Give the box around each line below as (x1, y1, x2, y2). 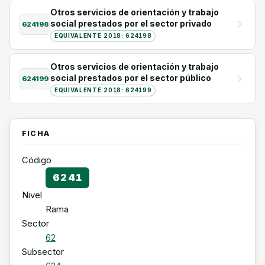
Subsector (22, 246, 64, 257)
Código (22, 154, 51, 166)
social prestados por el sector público (50, 73, 211, 83)
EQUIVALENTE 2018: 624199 (54, 87, 152, 93)
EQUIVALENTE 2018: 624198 (54, 33, 152, 39)
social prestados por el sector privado (50, 18, 212, 28)
